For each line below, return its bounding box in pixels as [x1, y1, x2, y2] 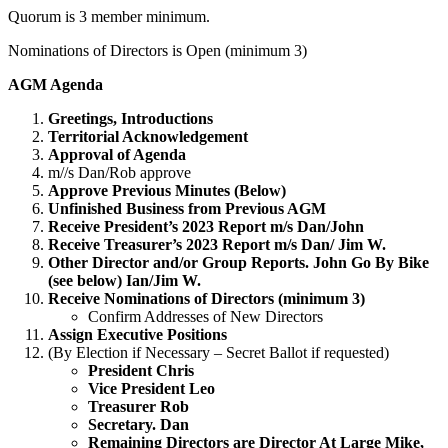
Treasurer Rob [88, 397, 189, 415]
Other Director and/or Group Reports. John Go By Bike [48, 253, 429, 271]
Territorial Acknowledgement [48, 127, 248, 145]
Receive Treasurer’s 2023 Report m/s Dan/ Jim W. [48, 235, 386, 253]
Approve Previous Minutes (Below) [48, 181, 286, 199]
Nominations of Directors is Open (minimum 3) [8, 41, 307, 59]
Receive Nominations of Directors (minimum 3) [48, 289, 365, 307]
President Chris [88, 361, 194, 379]
